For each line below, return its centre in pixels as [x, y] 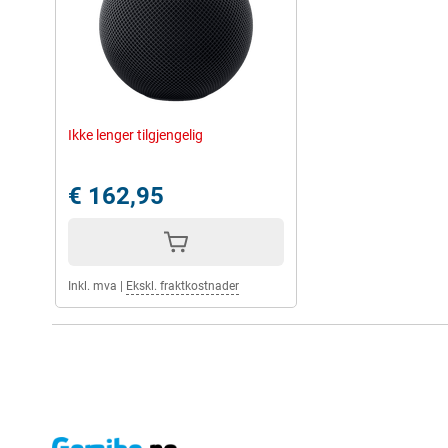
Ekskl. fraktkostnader [182, 286]
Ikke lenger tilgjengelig [135, 135]
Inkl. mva [92, 286]
